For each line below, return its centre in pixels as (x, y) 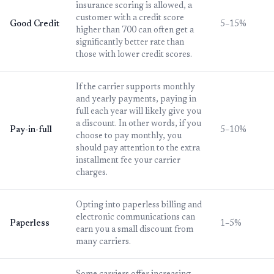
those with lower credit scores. (134, 55)
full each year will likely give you (139, 112)
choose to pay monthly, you (129, 137)
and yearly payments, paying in (136, 100)
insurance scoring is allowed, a (134, 6)
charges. (92, 173)
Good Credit (35, 25)
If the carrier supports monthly (135, 88)
